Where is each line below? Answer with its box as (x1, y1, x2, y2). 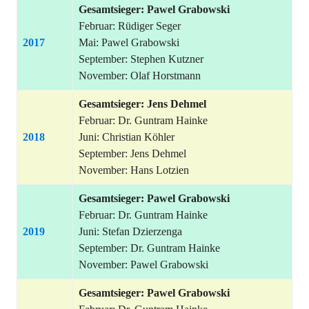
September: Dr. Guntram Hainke (79, 242, 220, 254)
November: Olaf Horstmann (79, 70, 201, 81)
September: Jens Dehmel (79, 148, 186, 159)
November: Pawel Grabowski (79, 259, 208, 270)
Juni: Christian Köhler (79, 131, 175, 143)
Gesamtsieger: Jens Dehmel (79, 98, 206, 110)
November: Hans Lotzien (79, 164, 189, 176)
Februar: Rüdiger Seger (79, 20, 181, 32)
